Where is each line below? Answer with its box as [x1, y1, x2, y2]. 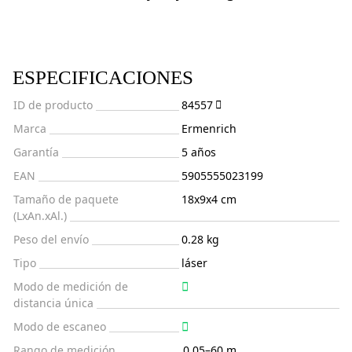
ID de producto [13, 97, 93, 112]
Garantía [13, 144, 59, 159]
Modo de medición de [13, 278, 128, 294]
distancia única [13, 295, 93, 310]
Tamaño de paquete [13, 191, 119, 207]
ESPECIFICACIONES [13, 66, 193, 88]
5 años [181, 144, 216, 159]
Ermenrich [181, 120, 236, 136]
